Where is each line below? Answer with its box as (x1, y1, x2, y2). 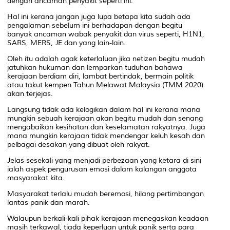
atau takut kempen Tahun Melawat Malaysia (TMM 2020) (7, 80, 203, 89)
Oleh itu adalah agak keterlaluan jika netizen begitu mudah (7, 54, 205, 63)
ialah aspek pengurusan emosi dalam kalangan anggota (7, 164, 197, 174)
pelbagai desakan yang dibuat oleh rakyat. (7, 140, 150, 149)
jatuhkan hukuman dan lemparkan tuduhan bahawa (7, 63, 183, 72)
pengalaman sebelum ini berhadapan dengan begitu (7, 21, 182, 30)
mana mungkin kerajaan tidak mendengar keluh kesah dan (7, 131, 205, 140)
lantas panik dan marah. (7, 198, 90, 207)
